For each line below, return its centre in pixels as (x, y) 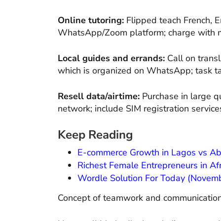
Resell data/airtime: (99, 96)
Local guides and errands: (111, 58)
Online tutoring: (91, 20)
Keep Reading (95, 134)
